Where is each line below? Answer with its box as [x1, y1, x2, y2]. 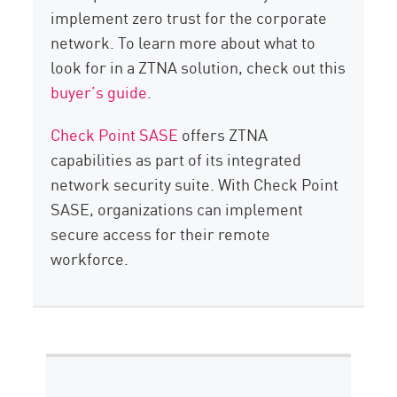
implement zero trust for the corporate [51, 5, 328, 29]
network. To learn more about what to [51, 30, 316, 54]
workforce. [51, 246, 129, 270]
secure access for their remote [51, 222, 271, 245]
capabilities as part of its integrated [51, 147, 302, 171]
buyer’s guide [51, 80, 148, 104]
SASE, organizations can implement [51, 197, 304, 221]
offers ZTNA [182, 122, 269, 146]
